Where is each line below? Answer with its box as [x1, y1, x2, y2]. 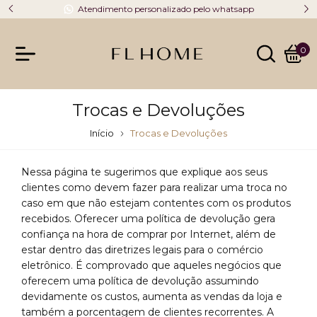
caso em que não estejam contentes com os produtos [21, 197, 291, 209]
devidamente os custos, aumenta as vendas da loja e [21, 290, 282, 303]
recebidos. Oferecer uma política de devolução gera [21, 212, 275, 225]
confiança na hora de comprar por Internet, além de [21, 228, 276, 241]
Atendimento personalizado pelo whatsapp [78, 4, 254, 14]
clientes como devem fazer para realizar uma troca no [21, 181, 287, 194]
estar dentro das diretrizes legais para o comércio [21, 243, 263, 256]
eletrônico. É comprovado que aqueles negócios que [21, 259, 282, 272]
